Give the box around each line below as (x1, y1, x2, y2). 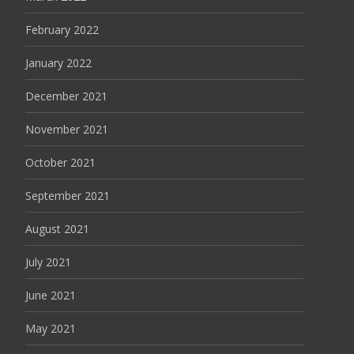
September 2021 (25, 188, 110, 203)
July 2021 (25, 254, 71, 269)
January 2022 (25, 55, 92, 70)
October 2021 (25, 155, 96, 170)
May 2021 (25, 321, 76, 336)
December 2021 (25, 88, 107, 104)
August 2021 (25, 221, 89, 236)
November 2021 (25, 122, 108, 137)
